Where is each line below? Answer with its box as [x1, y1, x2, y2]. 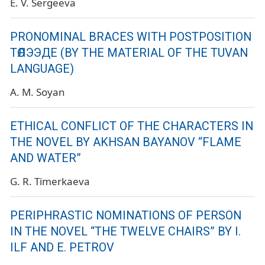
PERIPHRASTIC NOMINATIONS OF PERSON [10, 208, 241, 222]
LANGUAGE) [10, 62, 74, 76]
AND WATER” [10, 151, 81, 166]
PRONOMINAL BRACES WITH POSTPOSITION [10, 30, 251, 44]
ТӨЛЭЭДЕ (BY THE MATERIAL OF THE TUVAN [10, 46, 248, 60]
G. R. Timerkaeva [10, 174, 90, 188]
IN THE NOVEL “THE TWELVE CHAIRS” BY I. [10, 224, 241, 238]
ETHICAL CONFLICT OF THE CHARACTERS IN [10, 119, 253, 134]
